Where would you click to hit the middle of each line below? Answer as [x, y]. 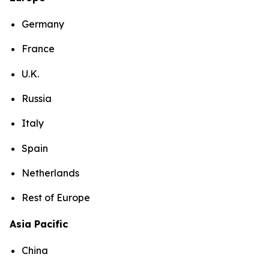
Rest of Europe [56, 198]
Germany [43, 24]
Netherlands [50, 173]
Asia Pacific [39, 224]
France [38, 49]
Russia [37, 98]
